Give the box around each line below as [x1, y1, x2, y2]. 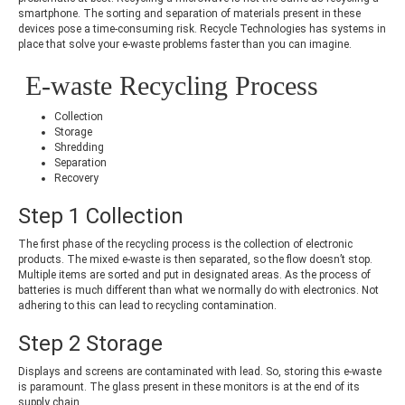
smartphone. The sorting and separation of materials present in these [18, 7, 361, 21]
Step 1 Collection [18, 203, 184, 230]
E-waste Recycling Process [18, 71, 318, 101]
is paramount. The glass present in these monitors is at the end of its [18, 381, 360, 394]
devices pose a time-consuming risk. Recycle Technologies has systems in [18, 23, 386, 36]
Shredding [54, 141, 104, 155]
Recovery [54, 172, 99, 185]
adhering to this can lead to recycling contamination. [18, 299, 277, 313]
